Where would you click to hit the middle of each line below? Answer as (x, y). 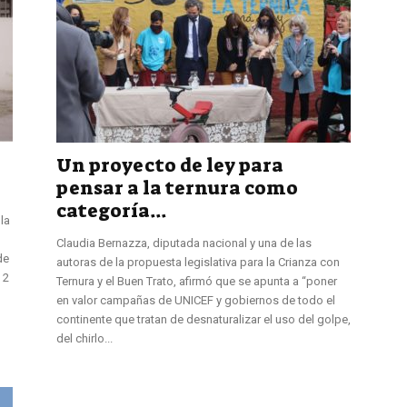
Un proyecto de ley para (170, 165)
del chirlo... (84, 338)
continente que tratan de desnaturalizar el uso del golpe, (203, 319)
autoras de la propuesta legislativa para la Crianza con (198, 262)
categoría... (111, 210)
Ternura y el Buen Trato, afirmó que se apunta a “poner (197, 281)
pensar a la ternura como (177, 188)
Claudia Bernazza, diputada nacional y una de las (184, 243)
